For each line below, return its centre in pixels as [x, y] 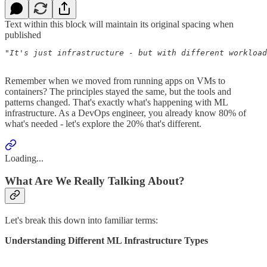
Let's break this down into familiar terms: [81, 220]
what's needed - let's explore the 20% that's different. [103, 123]
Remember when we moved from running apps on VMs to [115, 80]
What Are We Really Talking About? [95, 181]
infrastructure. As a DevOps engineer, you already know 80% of [125, 113]
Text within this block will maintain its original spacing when [119, 24]
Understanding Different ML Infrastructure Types [106, 240]
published [23, 35]
